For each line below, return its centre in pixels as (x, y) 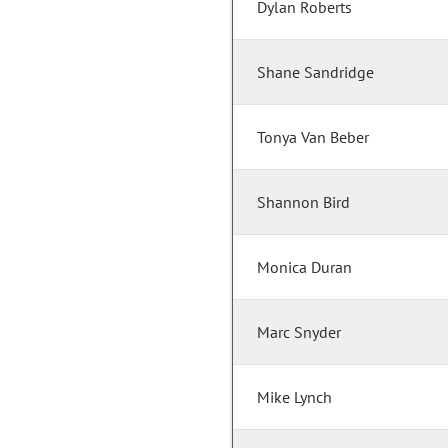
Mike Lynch (294, 397)
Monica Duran (304, 267)
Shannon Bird (303, 202)
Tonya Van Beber (313, 137)
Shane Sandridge (315, 72)
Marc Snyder (299, 332)
